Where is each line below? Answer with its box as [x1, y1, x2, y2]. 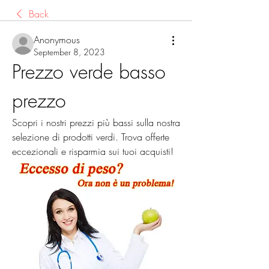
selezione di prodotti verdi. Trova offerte [12, 130, 169, 144]
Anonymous [34, 33, 80, 46]
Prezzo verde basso [12, 59, 166, 85]
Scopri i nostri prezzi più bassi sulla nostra [12, 116, 180, 129]
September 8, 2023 [34, 46, 105, 58]
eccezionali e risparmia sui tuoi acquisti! [12, 145, 174, 158]
